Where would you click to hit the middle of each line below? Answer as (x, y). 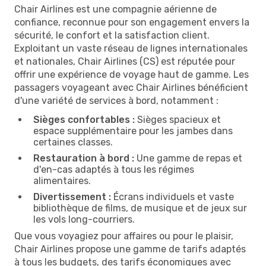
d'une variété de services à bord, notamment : (116, 100)
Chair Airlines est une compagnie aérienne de (115, 9)
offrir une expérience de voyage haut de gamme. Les (132, 74)
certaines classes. (73, 142)
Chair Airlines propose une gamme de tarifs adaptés (130, 249)
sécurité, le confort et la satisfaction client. (112, 35)
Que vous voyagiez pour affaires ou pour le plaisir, (124, 236)
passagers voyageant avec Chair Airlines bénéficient (131, 87)
